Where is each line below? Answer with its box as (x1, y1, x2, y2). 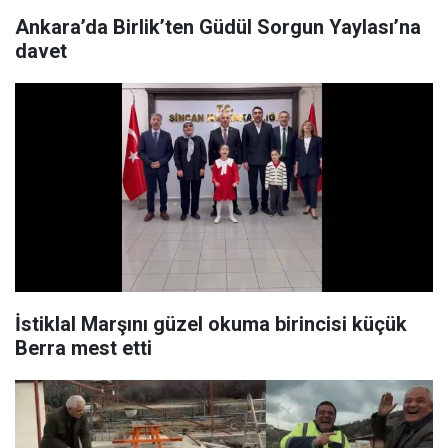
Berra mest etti (15, 336, 152, 361)
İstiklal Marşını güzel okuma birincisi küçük (15, 312, 407, 337)
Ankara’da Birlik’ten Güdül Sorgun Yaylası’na (15, 15, 421, 40)
